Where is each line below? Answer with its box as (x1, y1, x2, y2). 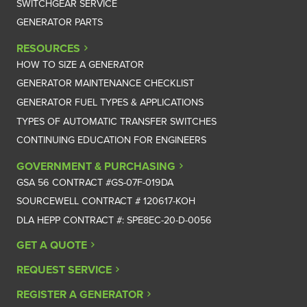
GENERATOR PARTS (16, 16, 103, 29)
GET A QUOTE (16, 238, 87, 253)
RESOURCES (16, 41, 80, 56)
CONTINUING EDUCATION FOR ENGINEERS (16, 134, 206, 147)
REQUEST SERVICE (16, 263, 112, 278)
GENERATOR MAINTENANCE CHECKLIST (16, 77, 194, 90)
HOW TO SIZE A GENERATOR (16, 58, 144, 71)
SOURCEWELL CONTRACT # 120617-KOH (16, 195, 195, 208)
